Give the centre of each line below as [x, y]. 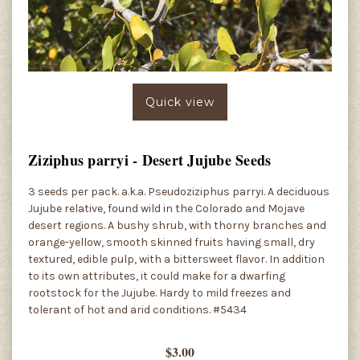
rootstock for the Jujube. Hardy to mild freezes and [160, 292]
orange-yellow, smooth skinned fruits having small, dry [172, 242]
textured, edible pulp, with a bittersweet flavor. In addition [176, 259]
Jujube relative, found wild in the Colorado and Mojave [166, 208]
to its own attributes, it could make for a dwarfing [157, 276]
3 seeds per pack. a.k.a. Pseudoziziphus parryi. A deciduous [179, 191]
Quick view [180, 102]
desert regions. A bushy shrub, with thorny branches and [177, 225]
